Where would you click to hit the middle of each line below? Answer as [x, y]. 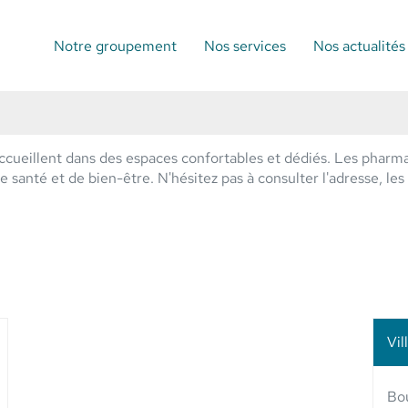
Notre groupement [115, 46]
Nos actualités [359, 46]
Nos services [245, 46]
